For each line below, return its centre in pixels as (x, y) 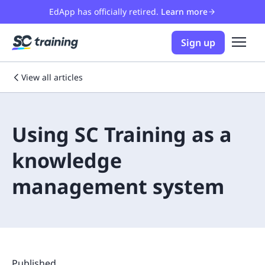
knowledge (67, 160)
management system (118, 186)
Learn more (184, 12)
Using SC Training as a (122, 134)
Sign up (198, 43)
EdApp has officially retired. (104, 12)
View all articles (52, 77)
